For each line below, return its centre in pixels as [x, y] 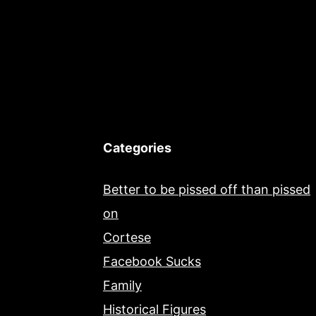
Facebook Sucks [152, 262]
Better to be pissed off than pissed [207, 190]
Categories [137, 148]
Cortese [127, 238]
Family [122, 286]
